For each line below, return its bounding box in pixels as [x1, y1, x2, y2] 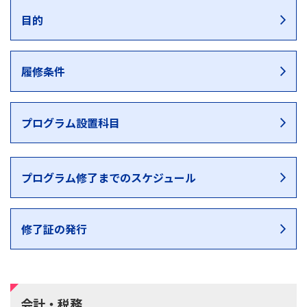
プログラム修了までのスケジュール [21, 169, 196, 186]
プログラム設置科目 [21, 114, 120, 131]
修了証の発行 [21, 221, 87, 237]
